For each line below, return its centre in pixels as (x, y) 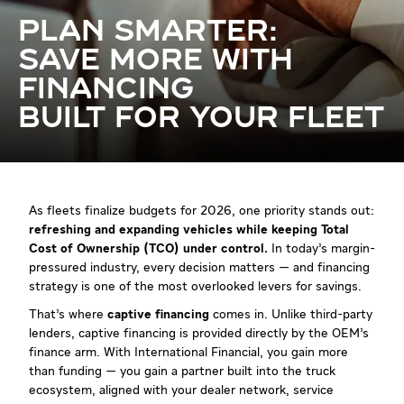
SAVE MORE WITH (156, 61)
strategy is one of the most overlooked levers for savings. (195, 286)
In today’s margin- (321, 248)
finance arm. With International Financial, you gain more (188, 352)
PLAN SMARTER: (148, 32)
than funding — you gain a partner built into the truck (182, 371)
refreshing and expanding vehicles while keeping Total (189, 230)
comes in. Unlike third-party (291, 314)
